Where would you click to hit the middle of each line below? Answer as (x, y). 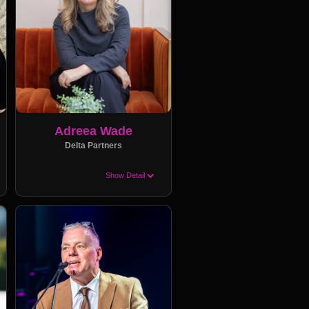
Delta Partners (93, 146)
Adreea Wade (93, 131)
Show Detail (126, 175)
